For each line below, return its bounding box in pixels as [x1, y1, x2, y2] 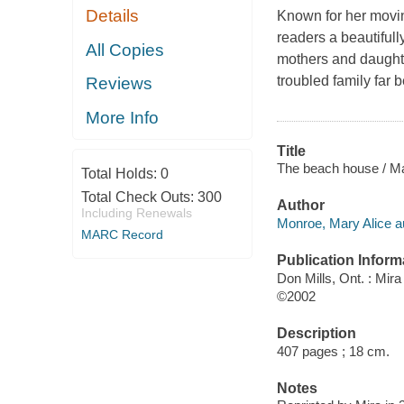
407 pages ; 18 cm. [276, 343, 390, 359]
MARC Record [80, 227, 163, 243]
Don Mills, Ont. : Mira [276, 270, 401, 286]
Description [276, 326, 356, 342]
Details [86, 6, 140, 26]
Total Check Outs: [80, 189, 197, 206]
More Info [86, 107, 160, 127]
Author [276, 197, 325, 214]
